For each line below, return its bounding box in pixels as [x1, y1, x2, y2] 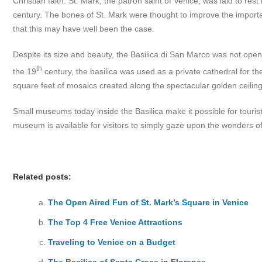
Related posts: [13, 171, 71, 181]
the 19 [13, 66, 36, 76]
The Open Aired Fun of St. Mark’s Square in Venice [48, 197, 249, 207]
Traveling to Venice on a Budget [48, 237, 175, 247]
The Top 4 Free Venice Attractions [48, 217, 182, 227]
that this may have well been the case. [13, 23, 154, 33]
